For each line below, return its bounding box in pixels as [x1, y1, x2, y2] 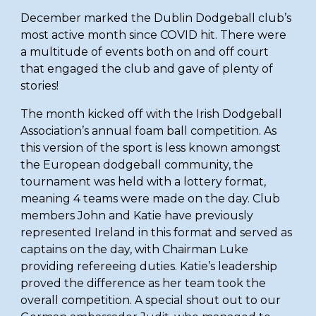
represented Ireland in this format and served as [20, 226, 293, 239]
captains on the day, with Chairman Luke [20, 243, 249, 256]
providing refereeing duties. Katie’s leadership [20, 260, 278, 273]
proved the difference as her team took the [20, 276, 267, 290]
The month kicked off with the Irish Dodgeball [20, 107, 283, 121]
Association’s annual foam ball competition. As [20, 124, 277, 138]
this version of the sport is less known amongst [20, 141, 281, 154]
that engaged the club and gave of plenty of [20, 62, 274, 75]
